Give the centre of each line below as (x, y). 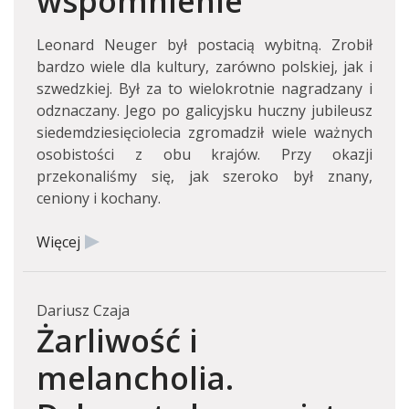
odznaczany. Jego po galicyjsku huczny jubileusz (204, 110)
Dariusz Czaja (83, 310)
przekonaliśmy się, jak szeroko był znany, (204, 176)
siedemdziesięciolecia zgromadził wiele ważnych (204, 132)
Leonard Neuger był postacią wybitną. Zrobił (204, 45)
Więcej (58, 242)
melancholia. (135, 378)
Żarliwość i (117, 340)
